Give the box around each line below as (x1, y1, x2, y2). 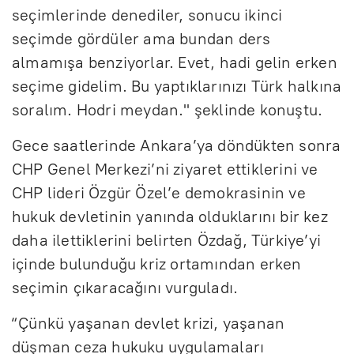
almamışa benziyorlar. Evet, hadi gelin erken (12, 52, 337, 72)
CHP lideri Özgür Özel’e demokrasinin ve (12, 183, 306, 202)
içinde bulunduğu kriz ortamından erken (12, 254, 302, 273)
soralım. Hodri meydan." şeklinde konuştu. (12, 100, 323, 119)
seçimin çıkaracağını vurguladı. (12, 277, 239, 297)
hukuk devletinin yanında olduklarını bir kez (12, 206, 328, 226)
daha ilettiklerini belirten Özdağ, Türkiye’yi (12, 230, 322, 250)
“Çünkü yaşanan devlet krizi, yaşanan (12, 313, 285, 333)
